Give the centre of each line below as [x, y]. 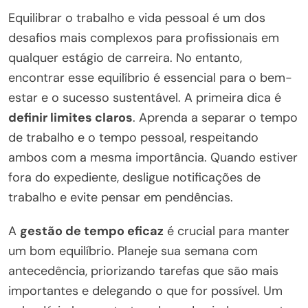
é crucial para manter [227, 231]
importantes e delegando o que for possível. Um [145, 290]
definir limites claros [70, 117]
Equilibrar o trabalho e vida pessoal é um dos [137, 18]
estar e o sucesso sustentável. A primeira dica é [145, 97]
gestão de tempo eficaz [92, 231]
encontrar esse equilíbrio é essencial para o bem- [150, 77]
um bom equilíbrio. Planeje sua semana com [133, 251]
